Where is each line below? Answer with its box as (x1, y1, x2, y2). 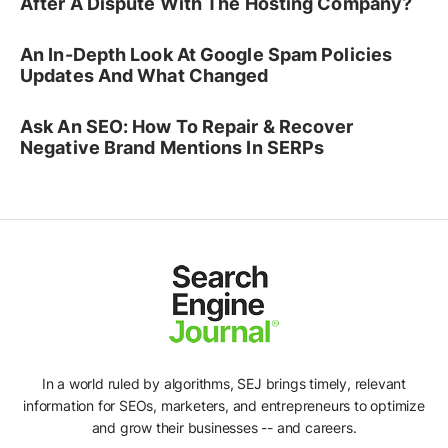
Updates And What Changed (20, 65, 269, 87)
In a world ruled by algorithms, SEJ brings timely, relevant (41, 374, 407, 392)
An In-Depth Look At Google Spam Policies (20, 44, 393, 66)
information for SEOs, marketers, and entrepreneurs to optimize (23, 396, 425, 414)
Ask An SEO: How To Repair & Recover (20, 116, 354, 138)
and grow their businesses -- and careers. (91, 418, 357, 436)
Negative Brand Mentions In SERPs (20, 137, 325, 159)
